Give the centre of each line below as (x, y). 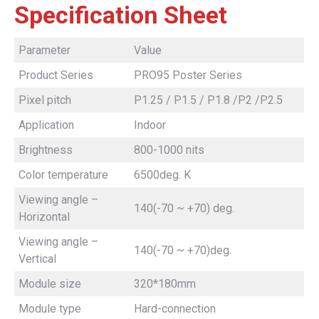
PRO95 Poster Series (188, 75)
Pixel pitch (45, 100)
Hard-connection (175, 308)
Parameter (45, 50)
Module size (50, 283)
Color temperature (65, 174)
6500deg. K (162, 174)
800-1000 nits (169, 150)
